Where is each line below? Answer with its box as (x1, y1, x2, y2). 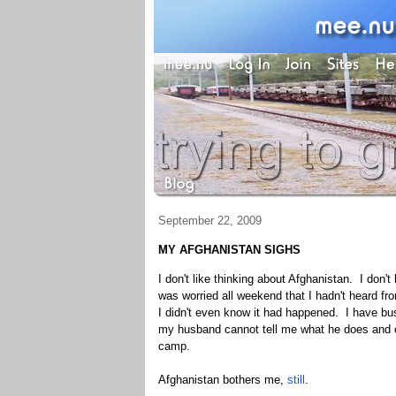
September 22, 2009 (157, 214, 262, 227)
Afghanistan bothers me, (157, 373, 287, 386)
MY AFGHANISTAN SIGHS (157, 243, 301, 256)
